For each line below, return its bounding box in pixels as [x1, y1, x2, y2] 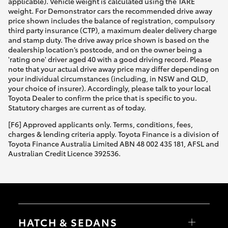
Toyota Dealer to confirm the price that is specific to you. [8, 93, 197, 103]
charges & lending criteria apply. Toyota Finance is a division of [8, 129, 219, 139]
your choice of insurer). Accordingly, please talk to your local [8, 83, 211, 94]
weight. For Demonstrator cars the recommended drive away [8, 6, 212, 16]
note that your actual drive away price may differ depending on [8, 64, 219, 74]
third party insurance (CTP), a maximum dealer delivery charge [8, 25, 217, 36]
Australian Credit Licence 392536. [8, 148, 121, 159]
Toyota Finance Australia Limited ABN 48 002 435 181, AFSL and [8, 138, 219, 149]
